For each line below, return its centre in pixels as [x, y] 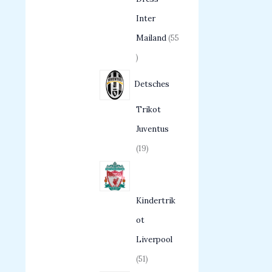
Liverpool [154, 240]
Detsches [151, 84]
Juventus [152, 129]
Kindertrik [156, 201]
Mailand [151, 38]
